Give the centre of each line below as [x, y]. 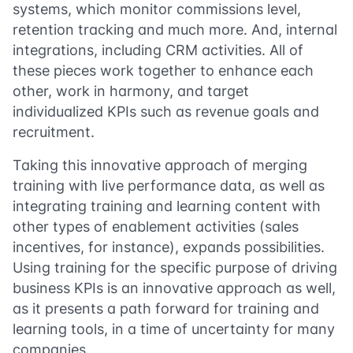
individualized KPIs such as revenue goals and [166, 111]
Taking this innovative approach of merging [160, 165]
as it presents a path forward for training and [166, 308]
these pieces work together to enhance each [163, 71]
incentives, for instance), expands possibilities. [169, 247]
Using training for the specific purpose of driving [175, 268]
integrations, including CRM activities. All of [158, 50]
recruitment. [54, 132]
